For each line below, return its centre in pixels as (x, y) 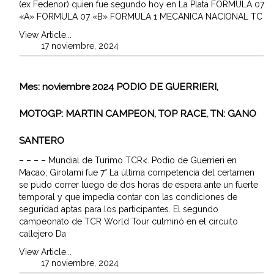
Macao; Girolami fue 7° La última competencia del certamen (137, 173)
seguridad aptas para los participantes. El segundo (119, 209)
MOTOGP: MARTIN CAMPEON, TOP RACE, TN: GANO (138, 114)
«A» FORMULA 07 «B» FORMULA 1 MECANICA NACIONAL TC (141, 16)
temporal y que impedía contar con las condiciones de (128, 197)
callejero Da (43, 234)
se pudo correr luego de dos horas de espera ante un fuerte (139, 185)
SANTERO (42, 141)
